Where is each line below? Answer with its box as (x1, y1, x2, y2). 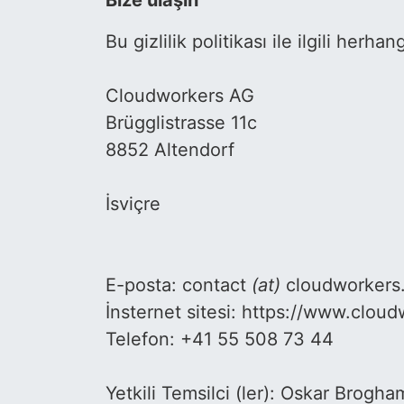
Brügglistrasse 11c (106, 112, 257, 134)
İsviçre (106, 193, 161, 216)
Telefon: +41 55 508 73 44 (106, 328, 334, 351)
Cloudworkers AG (106, 85, 254, 107)
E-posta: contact (106, 274, 252, 297)
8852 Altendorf (106, 139, 234, 161)
